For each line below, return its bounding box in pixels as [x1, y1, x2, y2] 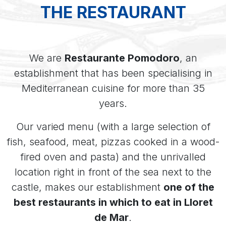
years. [99, 97, 127, 109]
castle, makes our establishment [12, 181, 163, 193]
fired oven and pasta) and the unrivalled [20, 151, 206, 163]
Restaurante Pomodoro [64, 52, 180, 64]
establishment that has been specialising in [14, 67, 212, 79]
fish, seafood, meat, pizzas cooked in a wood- [7, 136, 219, 148]
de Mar [94, 211, 129, 223]
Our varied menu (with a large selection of [16, 121, 210, 133]
